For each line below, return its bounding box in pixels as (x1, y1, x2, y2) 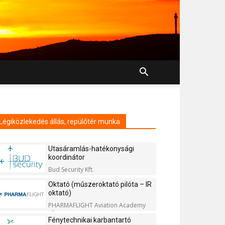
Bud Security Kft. (48, 165, 94, 174)
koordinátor (48, 153, 85, 161)
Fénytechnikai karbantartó (48, 216, 131, 224)
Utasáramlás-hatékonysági (48, 145, 134, 153)
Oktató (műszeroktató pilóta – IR (48, 180, 152, 188)
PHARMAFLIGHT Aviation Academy (48, 201, 146, 209)
